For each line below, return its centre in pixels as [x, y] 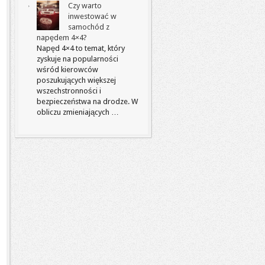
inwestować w [92, 16]
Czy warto [85, 6]
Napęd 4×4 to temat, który [81, 48]
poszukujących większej [76, 80]
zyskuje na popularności [77, 59]
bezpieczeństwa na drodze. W [87, 101]
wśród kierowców [67, 70]
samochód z [89, 27]
